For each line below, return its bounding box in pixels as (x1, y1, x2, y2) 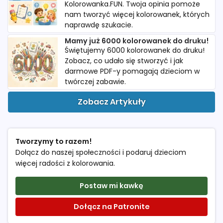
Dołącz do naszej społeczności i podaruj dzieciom (15, 147, 186, 158)
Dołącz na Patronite (73, 202, 150, 212)
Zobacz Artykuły (77, 96, 146, 108)
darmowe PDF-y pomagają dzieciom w (65, 66, 200, 77)
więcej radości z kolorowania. (15, 158, 115, 169)
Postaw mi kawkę (80, 181, 143, 191)
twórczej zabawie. (65, 77, 126, 87)
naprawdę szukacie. (65, 20, 133, 30)
